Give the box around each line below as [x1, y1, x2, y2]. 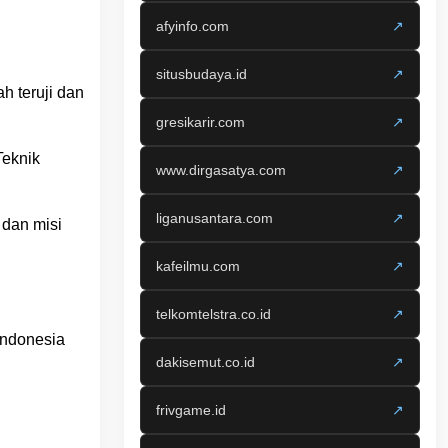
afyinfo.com [156, 18, 229, 34]
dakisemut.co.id [156, 354, 255, 370]
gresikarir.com [156, 114, 245, 130]
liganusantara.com [156, 210, 273, 226]
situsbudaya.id [156, 66, 247, 82]
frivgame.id [156, 402, 226, 418]
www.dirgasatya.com [156, 162, 286, 178]
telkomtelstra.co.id [156, 306, 271, 322]
